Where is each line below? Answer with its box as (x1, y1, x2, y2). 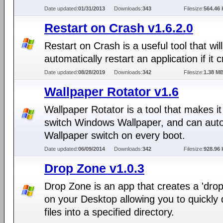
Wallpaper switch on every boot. (44, 130, 185, 141)
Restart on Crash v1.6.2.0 (44, 21, 193, 35)
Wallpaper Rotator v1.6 (44, 85, 179, 99)
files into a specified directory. (44, 207, 174, 218)
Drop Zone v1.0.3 (44, 161, 144, 175)
